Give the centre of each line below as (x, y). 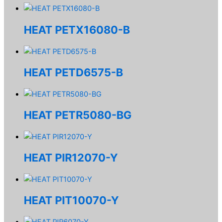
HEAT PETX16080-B (77, 29)
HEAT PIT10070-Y (71, 200)
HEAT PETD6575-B (73, 72)
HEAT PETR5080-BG (78, 115)
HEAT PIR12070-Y (71, 158)
